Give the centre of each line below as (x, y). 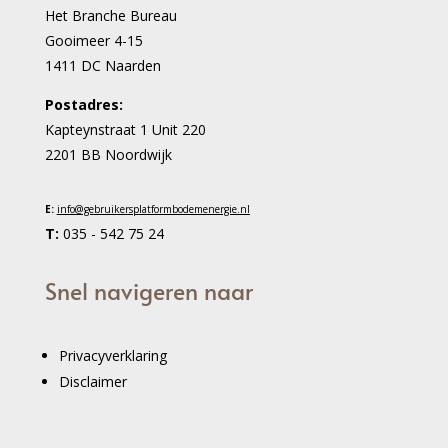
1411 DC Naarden (102, 65)
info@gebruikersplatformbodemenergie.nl (153, 208)
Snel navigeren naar (148, 290)
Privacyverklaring (112, 355)
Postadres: (83, 104)
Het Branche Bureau (110, 15)
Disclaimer (92, 381)
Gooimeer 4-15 (93, 40)
